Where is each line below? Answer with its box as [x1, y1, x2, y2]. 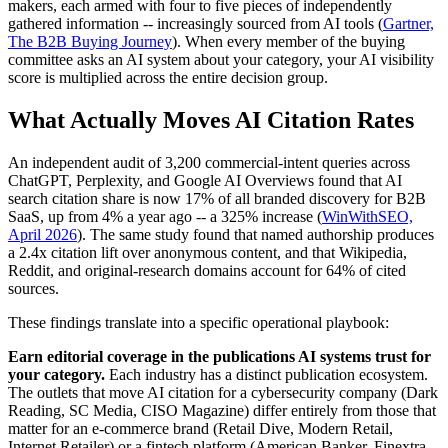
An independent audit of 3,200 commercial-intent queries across [8, 154, 410, 172]
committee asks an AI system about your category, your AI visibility [8, 51, 434, 69]
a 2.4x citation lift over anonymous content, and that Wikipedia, [8, 244, 407, 262]
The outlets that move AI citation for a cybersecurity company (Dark [8, 384, 438, 402]
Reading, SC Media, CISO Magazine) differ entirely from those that [8, 402, 436, 420]
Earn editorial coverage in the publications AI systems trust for [8, 348, 431, 366]
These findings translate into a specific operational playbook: [8, 314, 389, 332]
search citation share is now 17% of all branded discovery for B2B [8, 190, 426, 208]
